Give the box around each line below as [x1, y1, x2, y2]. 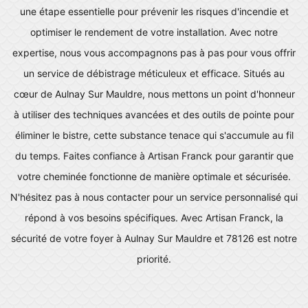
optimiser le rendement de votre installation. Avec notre [30, 25, 278, 38]
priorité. [137, 252, 171, 265]
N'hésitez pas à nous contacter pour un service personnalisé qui [10, 190, 298, 203]
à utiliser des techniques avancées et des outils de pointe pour [14, 108, 294, 120]
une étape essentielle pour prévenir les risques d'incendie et [19, 5, 289, 17]
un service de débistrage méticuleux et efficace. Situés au [23, 67, 285, 79]
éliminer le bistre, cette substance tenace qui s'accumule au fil [14, 129, 294, 141]
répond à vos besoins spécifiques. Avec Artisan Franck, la [25, 211, 283, 223]
